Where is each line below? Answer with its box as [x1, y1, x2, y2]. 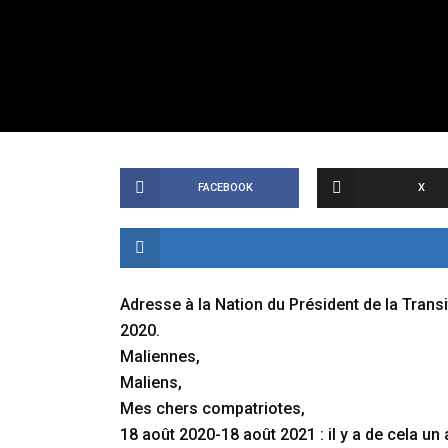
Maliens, [120, 373, 182, 392]
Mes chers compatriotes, [120, 399, 305, 418]
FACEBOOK [197, 180, 253, 194]
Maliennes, [120, 347, 200, 366]
